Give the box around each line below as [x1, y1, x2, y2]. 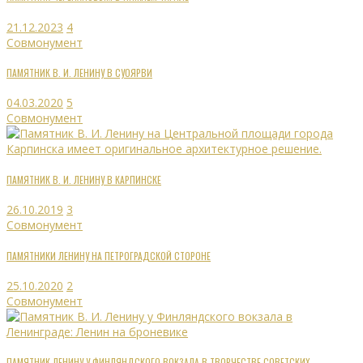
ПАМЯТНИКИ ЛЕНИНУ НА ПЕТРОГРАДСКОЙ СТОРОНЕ [6, 248, 211, 263]
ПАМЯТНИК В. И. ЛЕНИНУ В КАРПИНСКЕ [6, 172, 161, 186]
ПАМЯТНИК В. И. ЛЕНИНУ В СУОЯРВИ [6, 66, 152, 80]
